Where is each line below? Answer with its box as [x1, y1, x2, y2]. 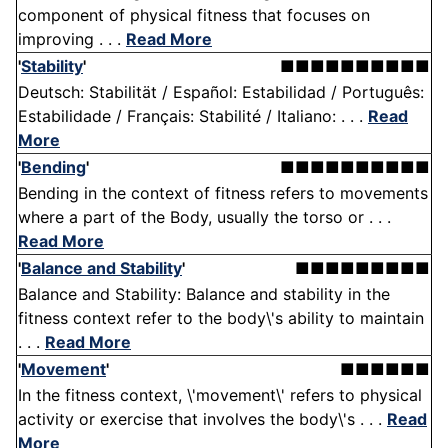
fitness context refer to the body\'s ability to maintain [18, 308, 424, 329]
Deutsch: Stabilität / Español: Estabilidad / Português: [18, 82, 424, 103]
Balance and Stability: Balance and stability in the [18, 284, 390, 305]
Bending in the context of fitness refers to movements [18, 183, 428, 204]
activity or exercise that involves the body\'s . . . [18, 409, 387, 430]
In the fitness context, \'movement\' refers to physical [18, 385, 422, 406]
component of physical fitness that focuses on [18, 5, 370, 26]
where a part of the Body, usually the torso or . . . [18, 207, 391, 228]
